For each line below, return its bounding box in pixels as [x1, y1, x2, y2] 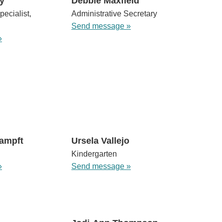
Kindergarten [71, 150, 117, 159]
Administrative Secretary [71, 9, 157, 18]
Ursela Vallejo [71, 136, 129, 146]
